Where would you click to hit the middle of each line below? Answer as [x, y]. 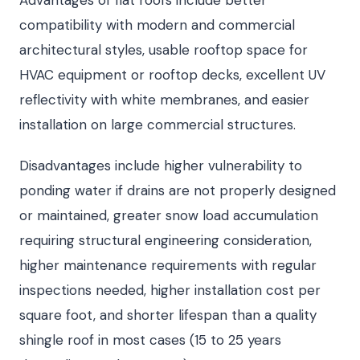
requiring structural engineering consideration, [166, 240]
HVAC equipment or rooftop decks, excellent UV [172, 74]
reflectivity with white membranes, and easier [164, 99]
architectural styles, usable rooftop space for [164, 49]
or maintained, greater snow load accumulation [169, 215]
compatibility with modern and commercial [157, 25]
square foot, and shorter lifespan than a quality [168, 315]
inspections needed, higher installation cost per [170, 290]
